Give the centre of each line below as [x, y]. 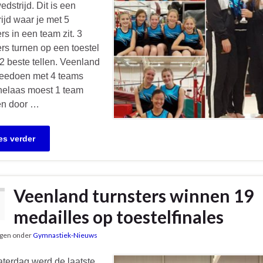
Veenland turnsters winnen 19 [134, 195]
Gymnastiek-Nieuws [65, 235]
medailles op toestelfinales [119, 216]
